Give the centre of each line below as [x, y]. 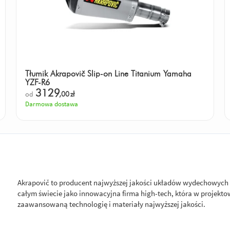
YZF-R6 [37, 82]
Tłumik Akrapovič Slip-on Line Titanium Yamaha [108, 74]
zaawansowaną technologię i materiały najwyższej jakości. [112, 204]
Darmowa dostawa [51, 104]
